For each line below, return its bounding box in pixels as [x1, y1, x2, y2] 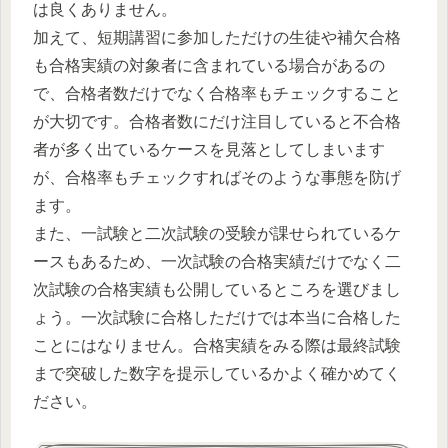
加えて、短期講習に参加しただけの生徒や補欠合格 [33, 28, 401, 46]
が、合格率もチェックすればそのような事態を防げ [33, 168, 401, 186]
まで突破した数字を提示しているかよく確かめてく [33, 364, 401, 382]
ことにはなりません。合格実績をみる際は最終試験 [33, 336, 401, 354]
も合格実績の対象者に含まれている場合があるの [33, 56, 385, 74]
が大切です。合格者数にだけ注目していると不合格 [33, 112, 401, 130]
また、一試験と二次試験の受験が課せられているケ [33, 224, 401, 242]
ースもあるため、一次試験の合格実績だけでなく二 [33, 252, 401, 270]
